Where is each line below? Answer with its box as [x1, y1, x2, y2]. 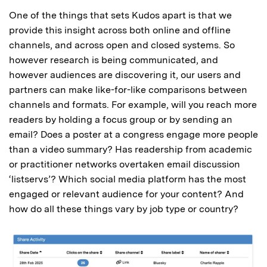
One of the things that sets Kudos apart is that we [9, 10, 232, 21]
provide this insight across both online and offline [9, 24, 231, 36]
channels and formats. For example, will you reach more [9, 99, 257, 111]
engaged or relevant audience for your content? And [9, 188, 244, 200]
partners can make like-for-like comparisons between [9, 84, 247, 96]
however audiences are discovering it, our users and [9, 69, 241, 81]
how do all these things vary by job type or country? [9, 203, 238, 215]
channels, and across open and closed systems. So [9, 39, 235, 51]
